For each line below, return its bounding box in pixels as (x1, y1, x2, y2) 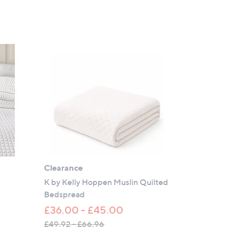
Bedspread (44, 189, 85, 199)
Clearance (44, 162, 83, 173)
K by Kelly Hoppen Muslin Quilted (44, 176, 169, 187)
